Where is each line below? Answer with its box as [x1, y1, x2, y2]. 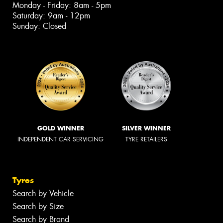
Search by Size [12, 201, 64, 212]
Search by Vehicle [12, 188, 74, 199]
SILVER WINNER [122, 124, 171, 132]
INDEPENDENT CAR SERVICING [17, 135, 104, 143]
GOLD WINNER [37, 124, 84, 132]
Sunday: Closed [12, 20, 66, 31]
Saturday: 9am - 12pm [12, 10, 90, 21]
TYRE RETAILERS [125, 135, 167, 143]
